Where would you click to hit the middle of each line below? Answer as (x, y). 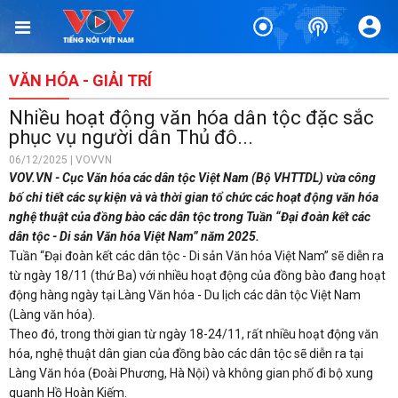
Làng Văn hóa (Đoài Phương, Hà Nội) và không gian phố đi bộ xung (191, 373)
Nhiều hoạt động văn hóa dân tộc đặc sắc (191, 118)
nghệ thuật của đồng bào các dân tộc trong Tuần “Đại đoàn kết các (190, 217)
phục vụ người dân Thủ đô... (131, 137)
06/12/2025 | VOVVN (60, 160)
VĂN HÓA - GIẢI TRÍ (80, 80)
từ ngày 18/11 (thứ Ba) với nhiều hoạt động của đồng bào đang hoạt (197, 275)
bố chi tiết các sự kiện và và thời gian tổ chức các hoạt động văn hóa (194, 197)
